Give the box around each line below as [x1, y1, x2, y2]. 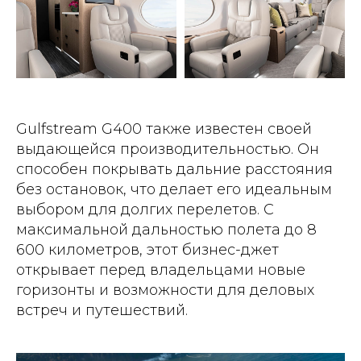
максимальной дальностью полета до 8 [16, 221, 317, 239]
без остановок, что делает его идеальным [16, 180, 332, 199]
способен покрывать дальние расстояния [16, 160, 333, 179]
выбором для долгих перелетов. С [16, 201, 274, 219]
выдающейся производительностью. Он [16, 140, 319, 159]
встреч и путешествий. [16, 301, 188, 320]
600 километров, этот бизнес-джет [16, 241, 279, 259]
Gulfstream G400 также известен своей [16, 120, 312, 139]
